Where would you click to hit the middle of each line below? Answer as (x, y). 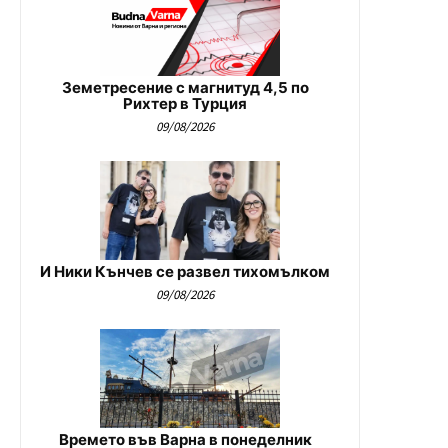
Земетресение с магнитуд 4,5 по (185, 88)
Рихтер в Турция (185, 104)
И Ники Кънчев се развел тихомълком (185, 272)
